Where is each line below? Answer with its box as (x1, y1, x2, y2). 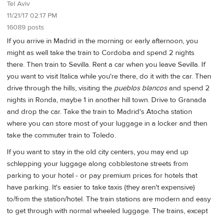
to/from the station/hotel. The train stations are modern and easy (7, 194, 211, 204)
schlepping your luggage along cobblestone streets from (7, 159, 188, 168)
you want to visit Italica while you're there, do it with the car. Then (7, 72, 211, 82)
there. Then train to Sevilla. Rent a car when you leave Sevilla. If (7, 60, 205, 70)
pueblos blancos (114, 83, 167, 93)
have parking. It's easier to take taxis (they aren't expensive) (7, 182, 195, 192)
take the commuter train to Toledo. (7, 131, 116, 140)
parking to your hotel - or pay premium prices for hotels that (7, 170, 197, 180)
